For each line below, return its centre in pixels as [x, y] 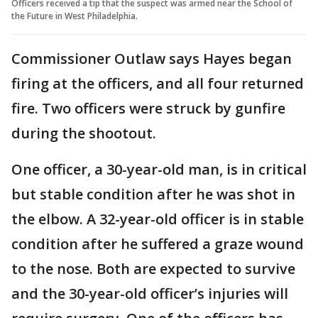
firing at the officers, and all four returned [158, 83]
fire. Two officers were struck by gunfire [148, 108]
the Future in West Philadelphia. [75, 16]
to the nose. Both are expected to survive [153, 268]
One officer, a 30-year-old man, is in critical [159, 169]
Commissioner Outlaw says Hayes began [152, 58]
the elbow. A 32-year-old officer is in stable [158, 219]
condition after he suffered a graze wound [158, 243]
